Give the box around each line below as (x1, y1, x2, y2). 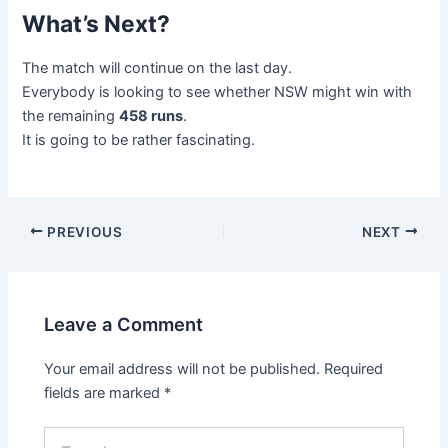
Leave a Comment (44, 312, 204, 335)
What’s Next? (22, 10, 171, 39)
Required (324, 360, 384, 378)
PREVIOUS (43, 223, 123, 240)
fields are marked (44, 384, 165, 402)
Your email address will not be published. (44, 360, 321, 378)
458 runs (119, 107, 184, 126)
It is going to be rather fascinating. (22, 131, 256, 150)
